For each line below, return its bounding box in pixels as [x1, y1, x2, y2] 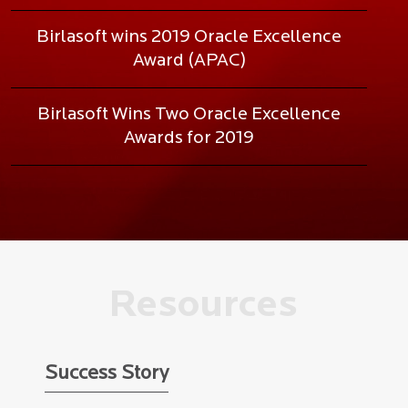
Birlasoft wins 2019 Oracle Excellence [36, 28, 342, 47]
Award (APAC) [132, 52, 246, 71]
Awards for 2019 [124, 129, 254, 148]
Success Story [45, 363, 168, 385]
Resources [107, 287, 298, 327]
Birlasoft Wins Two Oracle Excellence [37, 106, 341, 125]
